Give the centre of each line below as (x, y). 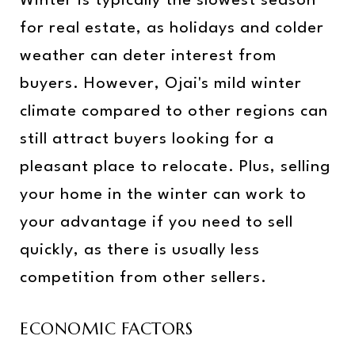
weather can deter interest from (148, 56)
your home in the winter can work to (163, 195)
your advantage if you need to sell (157, 222)
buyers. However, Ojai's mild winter (161, 84)
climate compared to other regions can (174, 111)
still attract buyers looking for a (147, 139)
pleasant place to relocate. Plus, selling (175, 167)
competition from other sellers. (143, 278)
